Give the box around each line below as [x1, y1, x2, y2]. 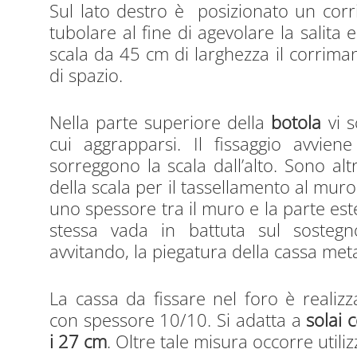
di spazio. [49, 63, 124, 88]
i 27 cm [49, 328, 108, 354]
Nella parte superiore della [49, 110, 272, 135]
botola [271, 110, 322, 135]
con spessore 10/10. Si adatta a [49, 307, 307, 332]
